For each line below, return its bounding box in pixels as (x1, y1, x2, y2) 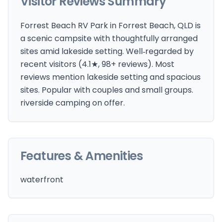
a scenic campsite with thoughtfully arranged (20, 33, 198, 44)
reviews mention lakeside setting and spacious (20, 71, 201, 83)
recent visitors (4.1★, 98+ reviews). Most (20, 58, 174, 70)
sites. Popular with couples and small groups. (20, 84, 193, 96)
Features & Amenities (20, 148, 143, 164)
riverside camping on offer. (20, 97, 125, 109)
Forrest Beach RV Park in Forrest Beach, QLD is (20, 20, 201, 31)
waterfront (20, 174, 63, 185)
